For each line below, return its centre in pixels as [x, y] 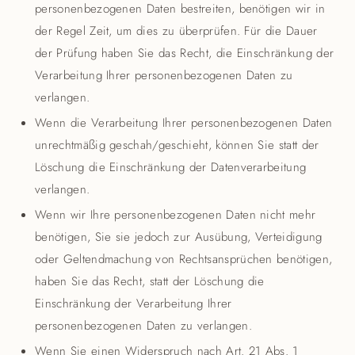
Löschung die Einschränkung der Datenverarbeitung [171, 167]
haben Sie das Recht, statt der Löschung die [150, 281]
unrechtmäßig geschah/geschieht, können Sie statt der [177, 145]
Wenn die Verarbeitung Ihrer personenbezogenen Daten [184, 123]
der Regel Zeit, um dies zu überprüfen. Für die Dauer [176, 31]
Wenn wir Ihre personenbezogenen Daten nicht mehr [176, 215]
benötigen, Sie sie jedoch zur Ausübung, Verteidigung [179, 237]
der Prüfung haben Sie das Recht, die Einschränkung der [185, 53]
